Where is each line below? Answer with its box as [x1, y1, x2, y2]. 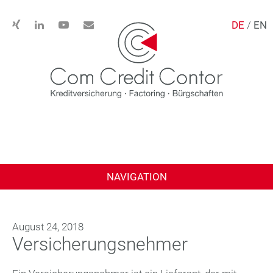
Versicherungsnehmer [12, 233, 188, 255]
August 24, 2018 [12, 220, 83, 233]
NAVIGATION [106, 170, 167, 183]
